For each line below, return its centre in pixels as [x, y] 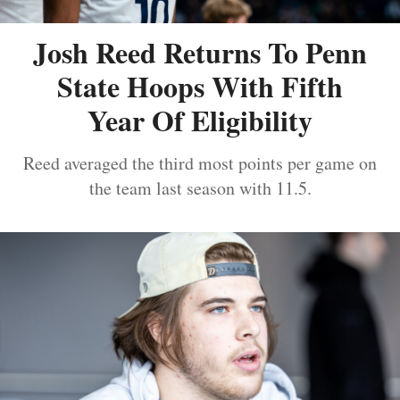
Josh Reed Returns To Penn [200, 53]
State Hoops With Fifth [200, 87]
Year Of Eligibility [200, 121]
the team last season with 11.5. [200, 188]
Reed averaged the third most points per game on [200, 163]
